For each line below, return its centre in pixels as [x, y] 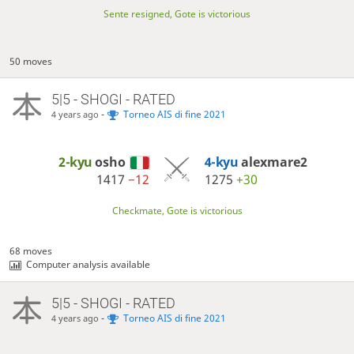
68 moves [31, 251]
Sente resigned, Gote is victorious [177, 13]
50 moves [31, 61]
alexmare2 [274, 162]
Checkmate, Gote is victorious [177, 211]
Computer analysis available [88, 265]
